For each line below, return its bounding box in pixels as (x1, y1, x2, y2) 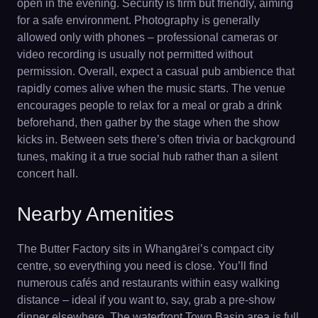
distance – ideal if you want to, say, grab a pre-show (17, 293, 275, 306)
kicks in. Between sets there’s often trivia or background (17, 133, 295, 146)
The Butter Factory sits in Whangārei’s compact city (17, 242, 274, 255)
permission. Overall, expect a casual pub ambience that (17, 65, 295, 77)
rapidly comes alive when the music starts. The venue (17, 82, 285, 94)
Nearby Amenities (17, 202, 174, 225)
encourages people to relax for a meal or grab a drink (17, 99, 282, 111)
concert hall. (17, 167, 78, 180)
